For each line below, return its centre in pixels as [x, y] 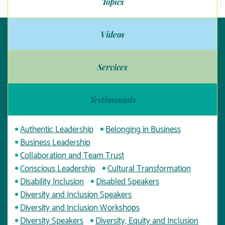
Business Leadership [55, 142]
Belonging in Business [143, 129]
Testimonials [113, 99]
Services [113, 67]
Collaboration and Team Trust [72, 155]
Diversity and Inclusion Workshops [80, 208]
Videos [113, 34]
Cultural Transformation [149, 168]
